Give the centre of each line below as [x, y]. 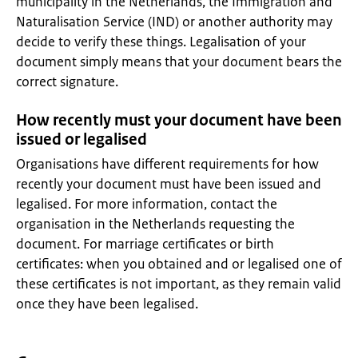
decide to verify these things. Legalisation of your [161, 42]
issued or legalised [82, 139]
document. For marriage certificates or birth [145, 244]
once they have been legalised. [109, 304]
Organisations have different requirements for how [167, 164]
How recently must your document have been [179, 120]
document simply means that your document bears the [179, 62]
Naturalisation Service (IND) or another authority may [174, 22]
